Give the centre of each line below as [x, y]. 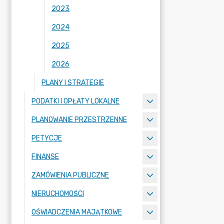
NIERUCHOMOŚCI [58, 194]
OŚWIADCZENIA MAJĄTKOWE [77, 212]
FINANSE [45, 157]
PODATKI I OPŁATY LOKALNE [75, 101]
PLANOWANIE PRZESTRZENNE [79, 120]
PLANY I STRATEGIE [73, 83]
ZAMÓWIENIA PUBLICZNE [70, 175]
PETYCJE [47, 138]
